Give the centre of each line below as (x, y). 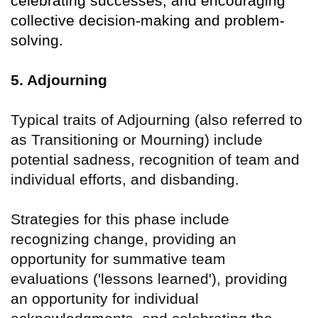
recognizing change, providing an (124, 239)
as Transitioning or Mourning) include (137, 140)
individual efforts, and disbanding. (125, 180)
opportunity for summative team (118, 259)
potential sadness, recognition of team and (155, 160)
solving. (37, 40)
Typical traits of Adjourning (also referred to (157, 120)
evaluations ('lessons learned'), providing (149, 279)
